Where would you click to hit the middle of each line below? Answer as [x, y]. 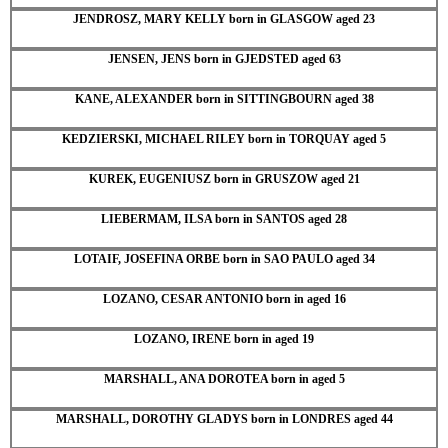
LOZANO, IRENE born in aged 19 [224, 338]
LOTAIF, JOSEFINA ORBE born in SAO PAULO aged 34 [224, 258]
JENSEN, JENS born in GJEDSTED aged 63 [224, 58]
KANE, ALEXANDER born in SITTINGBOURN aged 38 [224, 98]
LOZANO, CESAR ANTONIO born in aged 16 [224, 298]
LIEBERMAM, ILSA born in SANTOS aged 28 [224, 218]
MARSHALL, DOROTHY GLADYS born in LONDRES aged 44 [224, 418]
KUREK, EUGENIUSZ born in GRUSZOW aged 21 [224, 178]
